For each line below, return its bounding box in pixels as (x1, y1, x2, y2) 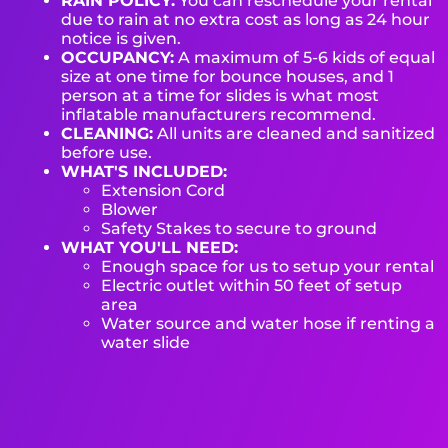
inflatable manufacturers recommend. (61, 104, 377, 124)
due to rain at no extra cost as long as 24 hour (61, 9, 431, 29)
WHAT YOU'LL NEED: (61, 237, 239, 257)
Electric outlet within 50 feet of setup (101, 275, 403, 295)
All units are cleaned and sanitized (153, 123, 436, 143)
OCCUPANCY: (61, 47, 175, 67)
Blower (101, 199, 159, 219)
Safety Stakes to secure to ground (101, 218, 378, 238)
